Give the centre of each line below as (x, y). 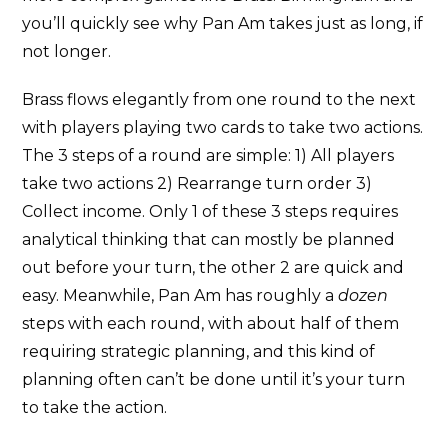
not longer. (67, 51)
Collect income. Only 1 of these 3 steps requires (210, 211)
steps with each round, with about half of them (211, 323)
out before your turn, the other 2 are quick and (213, 267)
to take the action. (95, 407)
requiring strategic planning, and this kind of (199, 351)
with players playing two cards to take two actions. (223, 127)
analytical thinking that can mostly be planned (209, 239)
